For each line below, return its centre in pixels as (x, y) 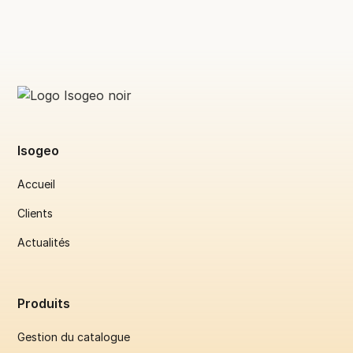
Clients (35, 214)
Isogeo (39, 151)
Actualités (44, 243)
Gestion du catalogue (74, 336)
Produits (44, 303)
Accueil (37, 184)
